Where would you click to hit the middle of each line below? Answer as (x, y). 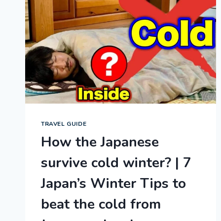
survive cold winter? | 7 (116, 163)
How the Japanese (100, 142)
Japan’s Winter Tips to (113, 184)
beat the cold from (101, 204)
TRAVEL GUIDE (64, 124)
